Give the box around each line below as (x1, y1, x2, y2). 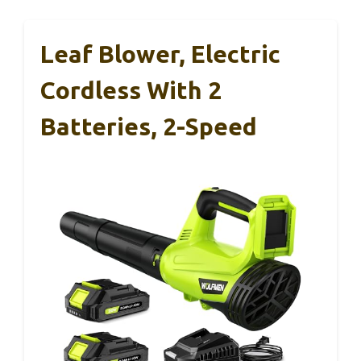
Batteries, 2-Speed (40, 113, 257, 141)
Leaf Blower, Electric (40, 40, 280, 68)
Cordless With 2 (40, 77, 222, 105)
